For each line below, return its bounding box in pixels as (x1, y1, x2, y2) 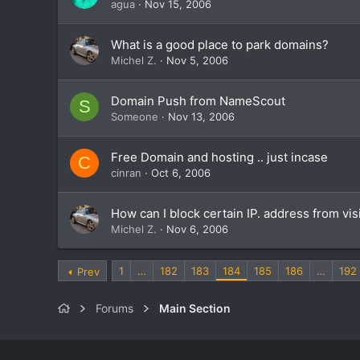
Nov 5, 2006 (166, 54, 228, 67)
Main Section (159, 301, 231, 315)
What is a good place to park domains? (111, 37, 329, 52)
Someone (111, 110, 158, 123)
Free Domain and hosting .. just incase (111, 149, 328, 165)
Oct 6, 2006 (151, 166, 211, 179)
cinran (111, 166, 141, 179)
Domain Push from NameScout (111, 93, 285, 108)
